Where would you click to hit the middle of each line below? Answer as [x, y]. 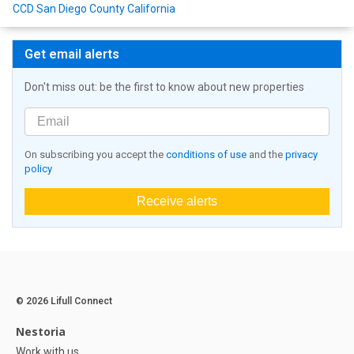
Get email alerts [72, 55]
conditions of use [206, 155]
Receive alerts [177, 201]
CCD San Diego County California [94, 9]
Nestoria [41, 332]
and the [266, 155]
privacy [301, 155]
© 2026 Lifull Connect [64, 301]
